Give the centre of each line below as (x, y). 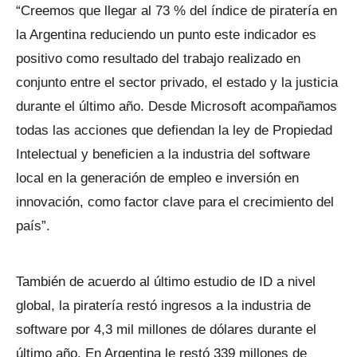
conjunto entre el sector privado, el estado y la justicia (177, 82)
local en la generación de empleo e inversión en (157, 178)
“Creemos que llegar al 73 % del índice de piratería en (177, 11)
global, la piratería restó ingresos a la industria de (163, 306)
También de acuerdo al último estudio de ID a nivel (166, 282)
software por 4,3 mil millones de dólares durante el (166, 330)
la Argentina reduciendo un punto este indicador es (166, 35)
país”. (33, 226)
